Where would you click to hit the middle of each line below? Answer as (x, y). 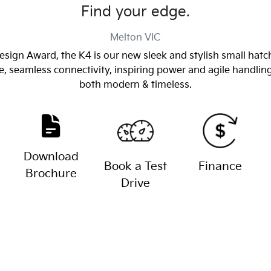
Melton (126, 38)
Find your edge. (135, 12)
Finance (220, 167)
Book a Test (135, 167)
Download (51, 157)
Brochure (51, 174)
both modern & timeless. (135, 85)
